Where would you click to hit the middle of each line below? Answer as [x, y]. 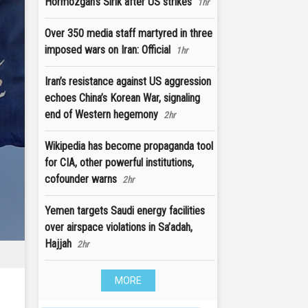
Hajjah [58, 244]
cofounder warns [81, 179]
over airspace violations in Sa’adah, [119, 227]
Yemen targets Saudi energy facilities [125, 211]
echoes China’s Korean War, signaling [122, 98]
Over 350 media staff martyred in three [129, 33]
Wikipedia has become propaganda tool [129, 146]
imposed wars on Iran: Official [108, 50]
